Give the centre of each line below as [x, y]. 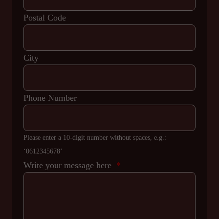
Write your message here [69, 165]
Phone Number [50, 98]
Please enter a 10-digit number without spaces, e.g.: [95, 138]
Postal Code [45, 18]
